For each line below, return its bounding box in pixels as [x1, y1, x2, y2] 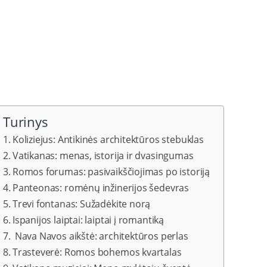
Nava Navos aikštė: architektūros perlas [12, 229, 188, 243]
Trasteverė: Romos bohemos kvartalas [12, 246, 182, 259]
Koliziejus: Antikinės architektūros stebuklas [12, 133, 204, 146]
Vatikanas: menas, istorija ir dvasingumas [12, 149, 194, 162]
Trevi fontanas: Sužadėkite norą [12, 197, 151, 210]
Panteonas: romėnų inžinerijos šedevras [12, 181, 190, 194]
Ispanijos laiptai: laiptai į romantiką [12, 213, 164, 226]
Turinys [3, 113, 48, 131]
